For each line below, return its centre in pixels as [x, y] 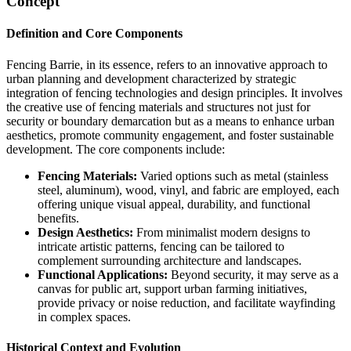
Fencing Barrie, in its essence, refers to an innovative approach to [167, 64]
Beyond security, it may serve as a [253, 274]
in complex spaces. [84, 317]
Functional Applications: [103, 274]
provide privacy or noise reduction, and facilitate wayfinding [186, 302]
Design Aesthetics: [85, 232]
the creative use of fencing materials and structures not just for [158, 107]
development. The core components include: [116, 149]
